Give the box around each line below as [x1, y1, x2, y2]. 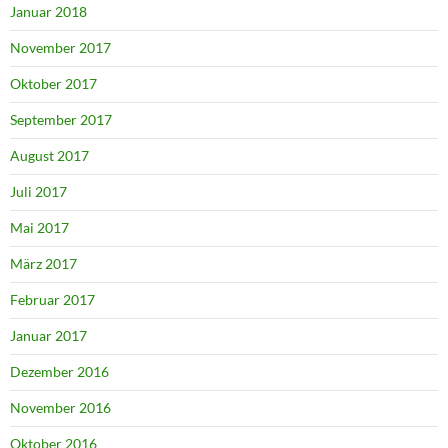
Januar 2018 [10, 3, 87, 21]
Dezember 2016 [10, 363, 109, 381]
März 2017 [10, 255, 77, 273]
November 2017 [10, 39, 111, 57]
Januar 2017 [10, 327, 87, 345]
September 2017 [10, 111, 112, 129]
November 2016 [10, 399, 111, 417]
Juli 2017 [10, 183, 67, 201]
